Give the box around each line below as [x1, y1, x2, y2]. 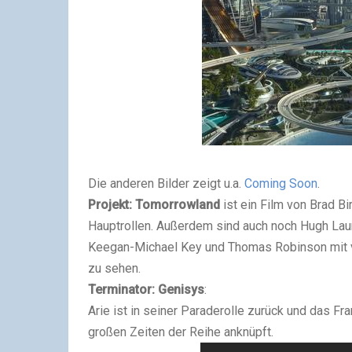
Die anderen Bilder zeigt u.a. [88, 175, 244, 191]
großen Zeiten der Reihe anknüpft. [88, 324, 273, 339]
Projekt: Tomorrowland [88, 196, 220, 212]
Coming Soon [244, 175, 317, 191]
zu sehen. [88, 260, 141, 276]
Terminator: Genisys [88, 281, 204, 297]
